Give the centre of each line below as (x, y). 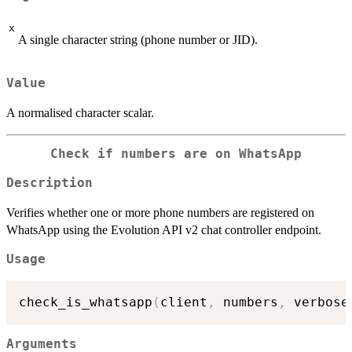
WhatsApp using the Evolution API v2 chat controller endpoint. (164, 230)
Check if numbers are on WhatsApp (176, 154)
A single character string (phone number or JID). (138, 39)
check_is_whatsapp (86, 302)
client (184, 302)
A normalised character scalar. (80, 113)
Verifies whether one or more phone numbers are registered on (160, 213)
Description (49, 183)
